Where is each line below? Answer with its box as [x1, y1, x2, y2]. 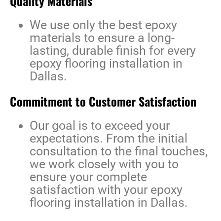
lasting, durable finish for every [30, 43, 196, 58]
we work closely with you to [30, 157, 179, 172]
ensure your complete [30, 170, 147, 184]
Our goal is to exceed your [30, 118, 170, 133]
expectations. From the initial [30, 131, 187, 146]
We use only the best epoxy [30, 18, 177, 33]
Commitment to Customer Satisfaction [10, 92, 196, 110]
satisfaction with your [30, 183, 150, 197]
